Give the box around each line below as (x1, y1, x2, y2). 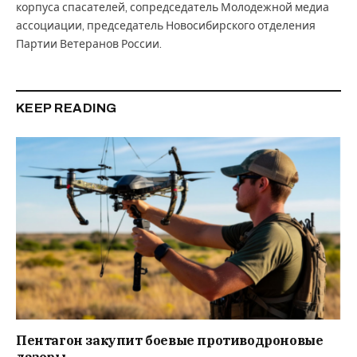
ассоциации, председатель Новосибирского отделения (16, 19, 316, 32)
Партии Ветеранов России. (16, 37, 162, 50)
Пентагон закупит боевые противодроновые (16, 332, 324, 349)
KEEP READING (16, 100, 117, 115)
